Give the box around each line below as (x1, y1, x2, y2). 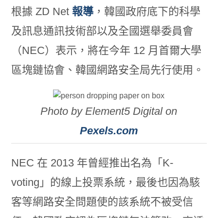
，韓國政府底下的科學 (93, 5, 200, 18)
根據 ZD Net (11, 5, 72, 18)
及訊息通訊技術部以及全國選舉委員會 (11, 25, 193, 37)
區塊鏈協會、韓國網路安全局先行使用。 (11, 64, 204, 76)
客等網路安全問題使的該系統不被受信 (11, 196, 193, 208)
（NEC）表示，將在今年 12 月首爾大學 (11, 44, 201, 56)
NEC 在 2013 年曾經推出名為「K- (11, 157, 173, 169)
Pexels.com (79, 125, 138, 137)
